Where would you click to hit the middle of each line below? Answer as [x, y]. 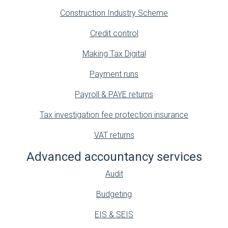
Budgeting [114, 194]
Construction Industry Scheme [114, 13]
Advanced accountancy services [114, 157]
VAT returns [114, 135]
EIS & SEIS [114, 215]
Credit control [114, 34]
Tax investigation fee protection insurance [114, 115]
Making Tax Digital [114, 54]
